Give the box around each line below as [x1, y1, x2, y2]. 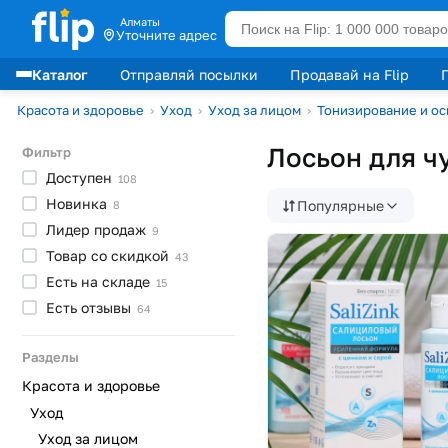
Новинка [46, 195, 111, 212]
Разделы [22, 349, 79, 365]
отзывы [81, 299, 135, 316]
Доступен [46, 169, 116, 186]
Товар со [46, 247, 111, 264]
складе [102, 273, 154, 290]
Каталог [32, 65, 88, 83]
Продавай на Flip [290, 65, 409, 83]
